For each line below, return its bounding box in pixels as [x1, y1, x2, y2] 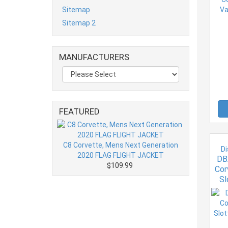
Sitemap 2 [62, 18, 96, 27]
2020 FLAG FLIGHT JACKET [77, 151, 164, 159]
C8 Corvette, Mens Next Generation [63, 140, 178, 149]
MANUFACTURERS [59, 51, 129, 62]
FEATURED [59, 106, 100, 117]
